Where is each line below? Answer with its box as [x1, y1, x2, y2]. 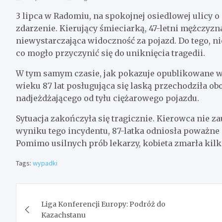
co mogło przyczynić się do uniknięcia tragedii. [16, 48, 205, 58]
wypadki [33, 158, 57, 167]
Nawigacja [15, 182, 96, 203]
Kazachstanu [41, 210, 86, 220]
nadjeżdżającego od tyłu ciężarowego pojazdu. [16, 93, 199, 103]
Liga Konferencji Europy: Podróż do [41, 199, 166, 209]
